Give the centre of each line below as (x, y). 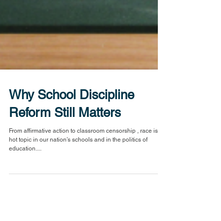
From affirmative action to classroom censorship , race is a (86, 145)
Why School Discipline (72, 109)
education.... (25, 162)
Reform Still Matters (65, 126)
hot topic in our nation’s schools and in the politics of (78, 153)
